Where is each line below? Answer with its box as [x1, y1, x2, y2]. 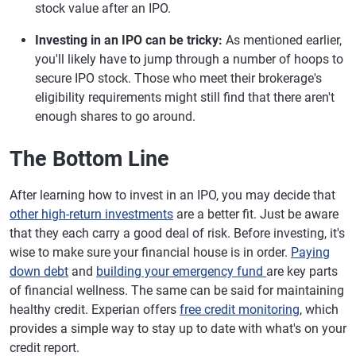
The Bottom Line [10, 146, 169, 172]
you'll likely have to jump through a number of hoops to [35, 52, 343, 67]
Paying [291, 245, 330, 260]
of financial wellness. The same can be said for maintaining [10, 283, 344, 298]
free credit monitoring [180, 302, 300, 317]
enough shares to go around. [35, 109, 195, 124]
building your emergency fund [96, 264, 266, 279]
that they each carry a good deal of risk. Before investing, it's [10, 226, 345, 241]
